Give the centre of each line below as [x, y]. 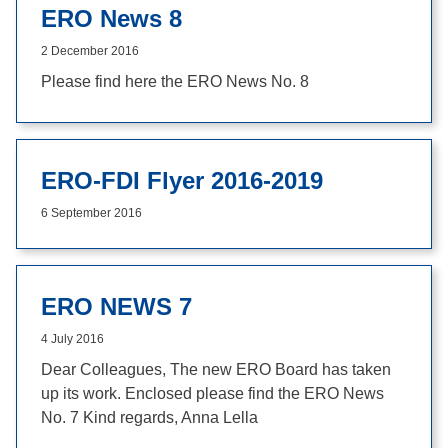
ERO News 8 [111, 18]
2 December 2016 [90, 51]
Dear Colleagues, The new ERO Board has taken [216, 369]
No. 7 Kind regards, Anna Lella [149, 417]
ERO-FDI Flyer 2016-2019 [182, 180]
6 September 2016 [91, 213]
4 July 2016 [72, 339]
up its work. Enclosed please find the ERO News [212, 393]
